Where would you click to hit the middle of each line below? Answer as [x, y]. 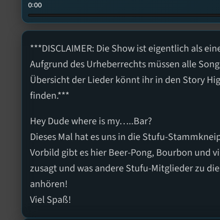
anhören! [49, 184]
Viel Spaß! [51, 200]
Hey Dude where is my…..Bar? [91, 121]
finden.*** [50, 96]
